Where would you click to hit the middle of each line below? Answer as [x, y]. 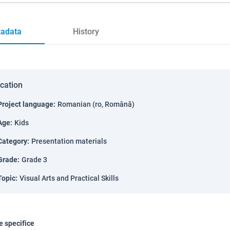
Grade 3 [34, 160]
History [86, 32]
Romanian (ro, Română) [96, 104]
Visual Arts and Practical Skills [69, 178]
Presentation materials [69, 141]
